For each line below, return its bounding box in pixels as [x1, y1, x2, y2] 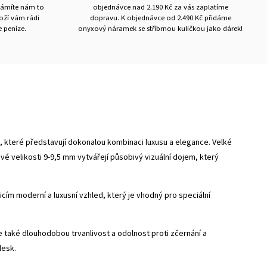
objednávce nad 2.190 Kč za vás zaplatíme [92, 2, 228, 13]
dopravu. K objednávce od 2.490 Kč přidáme [89, 13, 231, 23]
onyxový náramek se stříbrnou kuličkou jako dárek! [77, 23, 243, 34]
